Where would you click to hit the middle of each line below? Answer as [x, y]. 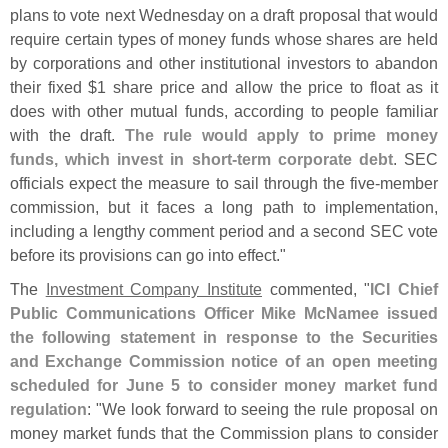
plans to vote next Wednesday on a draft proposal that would [224, 14]
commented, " [316, 288]
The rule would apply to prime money [281, 134]
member [409, 182]
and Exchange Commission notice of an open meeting [224, 360]
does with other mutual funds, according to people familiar [224, 110]
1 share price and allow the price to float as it [268, 86]
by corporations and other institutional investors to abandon [224, 62]
